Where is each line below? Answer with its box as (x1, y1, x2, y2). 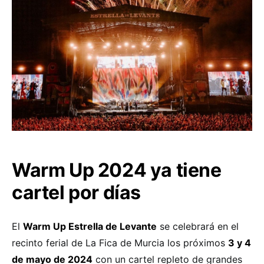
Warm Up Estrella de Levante (23, 220, 157, 232)
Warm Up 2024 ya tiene (12, 158, 222, 181)
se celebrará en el (157, 220, 239, 232)
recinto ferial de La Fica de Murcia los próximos (12, 236, 228, 249)
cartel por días (12, 180, 141, 204)
